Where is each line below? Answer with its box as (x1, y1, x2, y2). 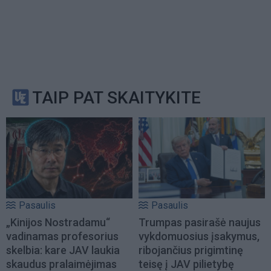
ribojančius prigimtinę (139, 244, 243, 257)
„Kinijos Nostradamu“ (6, 216, 110, 229)
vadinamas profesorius (6, 230, 119, 243)
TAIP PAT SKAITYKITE (32, 87, 201, 108)
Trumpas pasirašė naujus (139, 216, 261, 229)
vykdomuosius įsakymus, (139, 230, 260, 243)
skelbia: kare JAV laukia (6, 244, 120, 257)
